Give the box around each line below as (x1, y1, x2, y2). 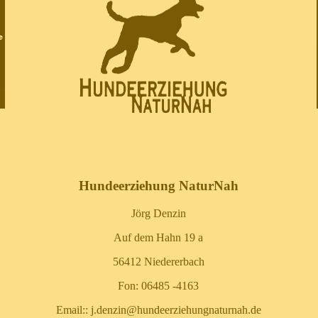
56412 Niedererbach (112, 256, 204, 268)
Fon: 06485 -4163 (118, 280, 199, 292)
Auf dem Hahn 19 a (114, 231, 203, 244)
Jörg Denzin (131, 207, 186, 220)
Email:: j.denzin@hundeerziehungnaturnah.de (55, 304, 261, 317)
